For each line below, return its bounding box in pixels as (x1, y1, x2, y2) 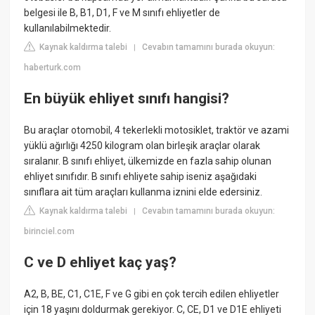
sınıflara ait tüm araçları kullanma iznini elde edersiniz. (24, 186, 263, 198)
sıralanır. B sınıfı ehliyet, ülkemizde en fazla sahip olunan (24, 155, 272, 167)
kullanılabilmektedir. (24, 22, 112, 34)
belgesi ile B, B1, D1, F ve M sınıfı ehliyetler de (24, 7, 221, 19)
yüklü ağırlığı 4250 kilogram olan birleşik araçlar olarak (24, 140, 261, 152)
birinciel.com (24, 226, 75, 237)
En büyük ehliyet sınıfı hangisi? (24, 89, 230, 107)
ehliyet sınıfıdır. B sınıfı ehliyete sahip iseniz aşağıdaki (24, 171, 257, 183)
